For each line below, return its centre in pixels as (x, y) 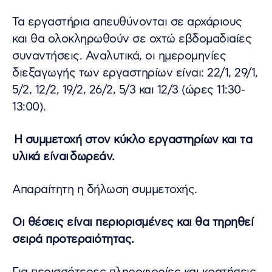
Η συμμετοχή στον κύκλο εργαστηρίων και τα (132, 140)
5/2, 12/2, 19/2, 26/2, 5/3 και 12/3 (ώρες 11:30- (128, 90)
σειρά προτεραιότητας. (73, 239)
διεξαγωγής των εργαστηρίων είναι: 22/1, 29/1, (135, 73)
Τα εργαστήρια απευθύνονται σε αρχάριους (127, 22)
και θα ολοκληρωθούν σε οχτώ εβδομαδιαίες (132, 39)
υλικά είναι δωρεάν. (63, 157)
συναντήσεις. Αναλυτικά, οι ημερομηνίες (119, 56)
